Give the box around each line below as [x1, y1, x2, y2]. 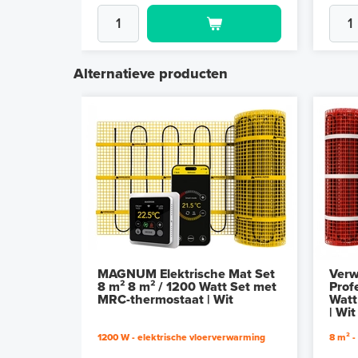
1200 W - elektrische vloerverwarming [97, 332, 265, 344]
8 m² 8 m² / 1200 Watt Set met [97, 279, 276, 296]
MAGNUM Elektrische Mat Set [97, 266, 275, 283]
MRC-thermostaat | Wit [97, 292, 233, 308]
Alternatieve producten [74, 65, 228, 83]
